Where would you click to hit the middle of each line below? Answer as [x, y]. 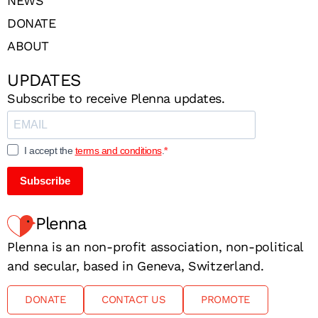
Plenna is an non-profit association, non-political [155, 246]
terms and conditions [118, 151]
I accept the [50, 151]
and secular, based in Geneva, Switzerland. [136, 265]
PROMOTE [226, 300]
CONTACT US [133, 300]
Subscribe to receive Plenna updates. [116, 98]
